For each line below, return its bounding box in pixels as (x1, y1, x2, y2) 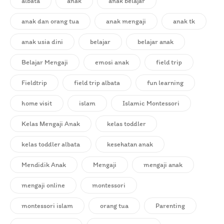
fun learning (147, 78, 183, 87)
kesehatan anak (107, 140, 153, 149)
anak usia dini (21, 37, 63, 46)
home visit (21, 99, 52, 108)
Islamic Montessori (122, 99, 179, 108)
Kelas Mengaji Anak (21, 119, 80, 128)
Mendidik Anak (21, 160, 66, 169)
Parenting (155, 201, 185, 210)
